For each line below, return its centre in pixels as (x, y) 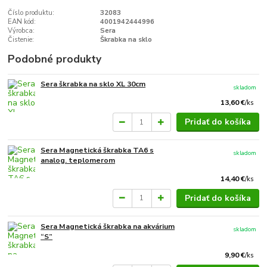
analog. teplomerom (78, 161)
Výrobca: (21, 31)
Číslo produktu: (31, 13)
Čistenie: (21, 40)
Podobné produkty (55, 59)
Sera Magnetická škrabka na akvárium (108, 226)
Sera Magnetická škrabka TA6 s (97, 150)
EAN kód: (22, 22)
